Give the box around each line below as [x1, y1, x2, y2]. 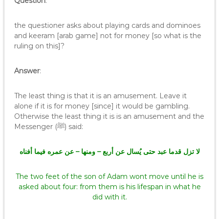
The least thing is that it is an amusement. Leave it [14, 91, 187, 100]
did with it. [92, 193, 127, 201]
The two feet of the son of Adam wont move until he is [16, 172, 203, 181]
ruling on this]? [14, 42, 65, 50]
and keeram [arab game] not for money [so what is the [14, 31, 201, 40]
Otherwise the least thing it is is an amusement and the [14, 112, 204, 121]
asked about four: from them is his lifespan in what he [18, 182, 201, 191]
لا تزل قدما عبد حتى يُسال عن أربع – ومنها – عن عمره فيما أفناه [19, 147, 200, 156]
